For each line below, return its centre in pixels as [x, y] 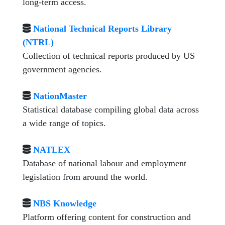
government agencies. [62, 69]
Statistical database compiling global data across [111, 109]
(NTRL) [38, 42]
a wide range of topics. [64, 123]
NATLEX [51, 150]
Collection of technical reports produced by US [109, 56]
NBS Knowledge [65, 203]
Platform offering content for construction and [107, 217]
